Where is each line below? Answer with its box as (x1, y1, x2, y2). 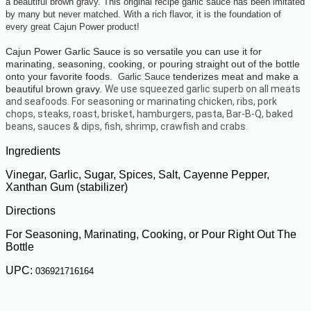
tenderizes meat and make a (170, 71, 299, 83)
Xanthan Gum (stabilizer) (6, 181, 128, 194)
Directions (6, 205, 56, 217)
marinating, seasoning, (6, 58, 108, 70)
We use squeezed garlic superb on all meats (105, 83, 301, 95)
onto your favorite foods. (6, 71, 118, 83)
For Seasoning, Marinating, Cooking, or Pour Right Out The (6, 228, 296, 241)
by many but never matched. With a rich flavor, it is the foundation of (6, 9, 281, 20)
